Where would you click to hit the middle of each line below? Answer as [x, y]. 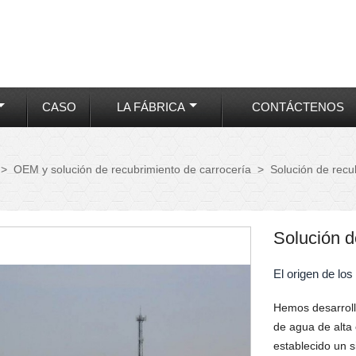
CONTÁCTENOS [298, 107]
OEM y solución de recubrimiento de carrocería [132, 169]
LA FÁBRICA [151, 107]
